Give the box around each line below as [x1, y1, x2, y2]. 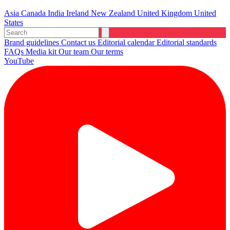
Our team [59, 47, 91, 56]
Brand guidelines [4, 37, 61, 47]
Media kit [26, 47, 59, 56]
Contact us [61, 37, 98, 47]
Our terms [91, 47, 123, 56]
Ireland [66, 8, 91, 17]
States [4, 17, 23, 27]
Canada [21, 8, 48, 17]
